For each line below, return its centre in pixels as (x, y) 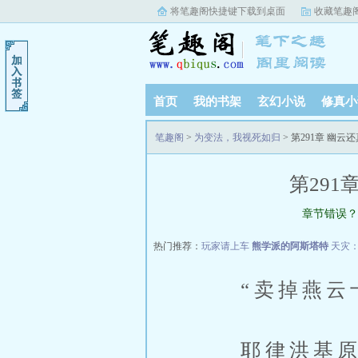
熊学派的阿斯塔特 (290, 246)
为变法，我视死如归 (237, 137)
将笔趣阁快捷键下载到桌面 (228, 11)
